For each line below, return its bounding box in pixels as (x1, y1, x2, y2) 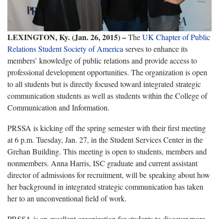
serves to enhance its (123, 43, 188, 54)
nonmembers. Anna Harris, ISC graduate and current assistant (7, 157, 197, 168)
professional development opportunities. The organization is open (7, 66, 207, 77)
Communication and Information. (7, 102, 109, 112)
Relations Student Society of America (7, 43, 123, 54)
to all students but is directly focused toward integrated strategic (7, 78, 201, 89)
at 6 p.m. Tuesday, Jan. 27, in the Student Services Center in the (7, 134, 203, 145)
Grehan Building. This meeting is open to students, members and (7, 146, 207, 156)
